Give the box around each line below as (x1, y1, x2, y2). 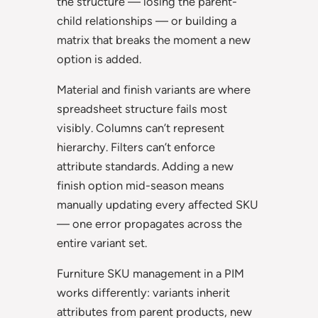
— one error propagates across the (57, 216, 242, 231)
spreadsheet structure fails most (57, 101, 227, 116)
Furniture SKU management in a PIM (57, 266, 244, 281)
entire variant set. (57, 235, 147, 250)
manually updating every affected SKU (57, 197, 258, 212)
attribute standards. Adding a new (57, 158, 234, 173)
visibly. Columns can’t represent (57, 120, 224, 135)
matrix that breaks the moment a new (57, 32, 251, 47)
